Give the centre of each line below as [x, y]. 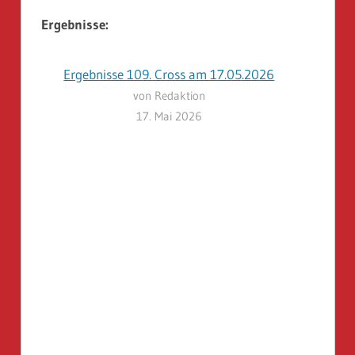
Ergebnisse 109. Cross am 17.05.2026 [169, 74]
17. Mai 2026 [169, 116]
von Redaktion [169, 95]
